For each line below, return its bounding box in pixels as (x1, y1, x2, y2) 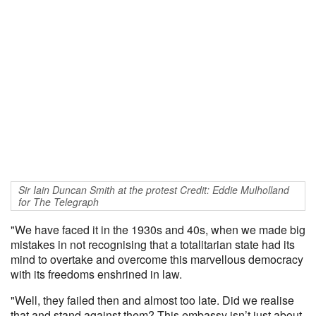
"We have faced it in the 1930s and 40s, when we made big (11, 221, 305, 238)
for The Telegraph (18, 195, 99, 209)
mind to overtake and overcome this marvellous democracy (11, 251, 303, 267)
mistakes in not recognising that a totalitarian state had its (11, 236, 295, 253)
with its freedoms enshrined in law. (11, 266, 182, 282)
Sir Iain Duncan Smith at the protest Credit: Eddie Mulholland (18, 183, 289, 197)
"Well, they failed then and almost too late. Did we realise (11, 292, 294, 308)
